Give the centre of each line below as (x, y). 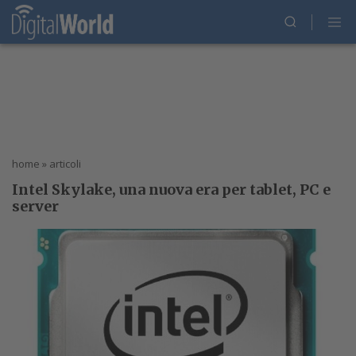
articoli (65, 164)
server (35, 206)
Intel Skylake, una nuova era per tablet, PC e (171, 190)
